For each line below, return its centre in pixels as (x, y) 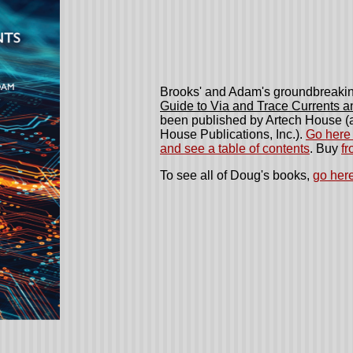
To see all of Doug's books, (236, 175)
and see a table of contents (235, 149)
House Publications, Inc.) (230, 134)
